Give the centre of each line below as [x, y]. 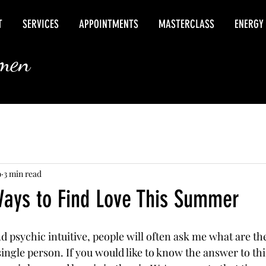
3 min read [23, 173]
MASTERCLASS [186, 24]
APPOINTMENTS [109, 24]
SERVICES [41, 24]
